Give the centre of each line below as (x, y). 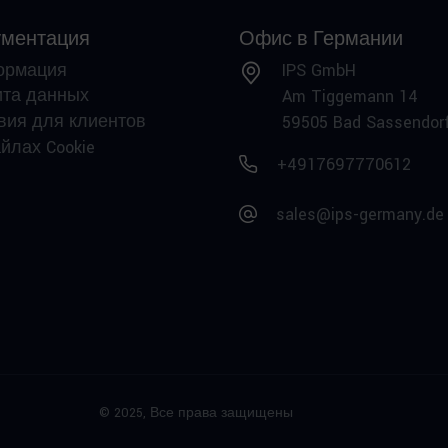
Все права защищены (221, 413)
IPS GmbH (319, 70)
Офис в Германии (321, 39)
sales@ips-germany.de (360, 214)
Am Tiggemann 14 (350, 96)
